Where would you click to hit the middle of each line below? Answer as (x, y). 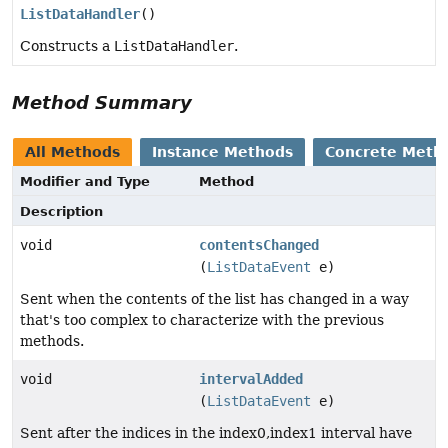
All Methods (72, 151)
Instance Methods (222, 151)
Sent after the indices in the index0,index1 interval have (216, 432)
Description (61, 211)
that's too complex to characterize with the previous (202, 319)
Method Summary (102, 102)
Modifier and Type (85, 181)
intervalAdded (251, 378)
